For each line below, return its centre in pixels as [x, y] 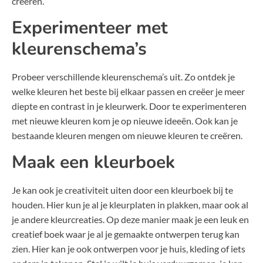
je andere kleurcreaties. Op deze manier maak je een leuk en [130, 220]
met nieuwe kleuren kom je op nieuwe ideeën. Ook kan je [125, 121]
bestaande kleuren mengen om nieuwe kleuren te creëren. [127, 136]
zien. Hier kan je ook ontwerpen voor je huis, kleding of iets [129, 249]
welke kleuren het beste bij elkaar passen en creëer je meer [128, 92]
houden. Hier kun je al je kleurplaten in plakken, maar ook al [130, 205]
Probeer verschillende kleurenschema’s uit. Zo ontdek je [123, 77]
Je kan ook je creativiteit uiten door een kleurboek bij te [122, 190]
